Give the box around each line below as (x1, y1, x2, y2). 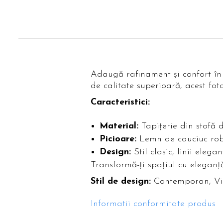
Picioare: (100, 134, 136, 144)
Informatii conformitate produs (91, 199, 216, 209)
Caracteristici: (91, 98, 150, 107)
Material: (100, 121, 138, 131)
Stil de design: (91, 177, 154, 186)
